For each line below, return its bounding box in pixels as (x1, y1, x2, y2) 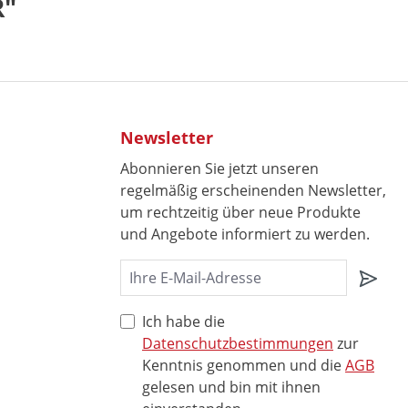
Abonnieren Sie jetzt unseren (120, 158, 319, 178)
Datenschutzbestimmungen (142, 333, 333, 353)
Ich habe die (142, 311, 225, 331)
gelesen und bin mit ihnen (142, 377, 321, 397)
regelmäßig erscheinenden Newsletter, (120, 180, 386, 200)
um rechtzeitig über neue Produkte (120, 202, 361, 222)
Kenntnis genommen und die (142, 355, 345, 375)
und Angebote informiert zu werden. (120, 224, 370, 244)
